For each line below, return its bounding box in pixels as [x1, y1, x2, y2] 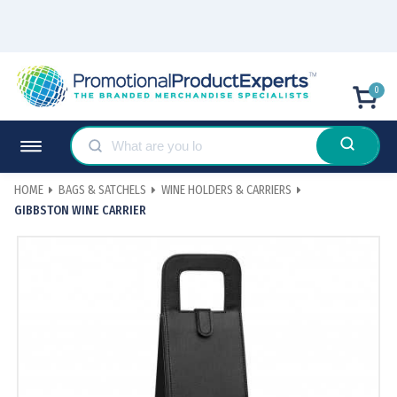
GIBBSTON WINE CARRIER [14, 202, 146, 218]
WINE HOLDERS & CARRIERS [161, 183, 292, 198]
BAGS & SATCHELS [58, 183, 146, 198]
